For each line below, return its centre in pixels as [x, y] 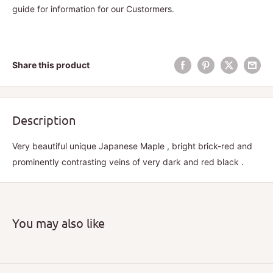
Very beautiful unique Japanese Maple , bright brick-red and [132, 146]
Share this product [51, 65]
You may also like [58, 223]
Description [44, 120]
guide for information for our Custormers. [93, 9]
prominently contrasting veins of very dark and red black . [128, 162]
